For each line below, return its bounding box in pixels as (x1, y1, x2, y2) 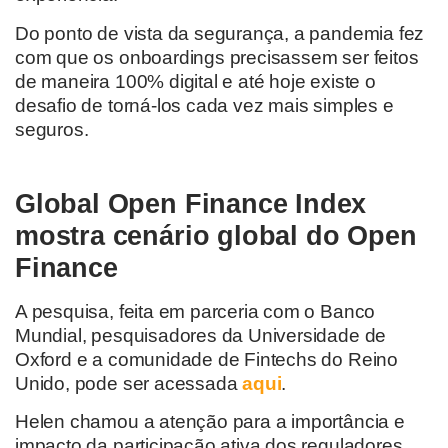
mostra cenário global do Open (15, 219, 417, 251)
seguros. (15, 118, 89, 140)
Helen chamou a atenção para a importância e (15, 411, 405, 433)
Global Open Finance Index (15, 187, 367, 219)
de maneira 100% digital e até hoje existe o (15, 70, 376, 92)
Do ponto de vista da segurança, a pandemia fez (15, 22, 425, 44)
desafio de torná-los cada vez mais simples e (15, 94, 394, 116)
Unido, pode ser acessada (15, 372, 243, 394)
